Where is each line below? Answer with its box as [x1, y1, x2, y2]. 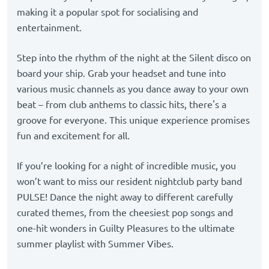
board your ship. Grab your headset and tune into [17, 68, 226, 79]
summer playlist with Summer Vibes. [17, 238, 174, 250]
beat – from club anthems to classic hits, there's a [17, 99, 226, 110]
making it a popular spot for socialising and [17, 7, 198, 18]
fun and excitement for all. [17, 130, 130, 142]
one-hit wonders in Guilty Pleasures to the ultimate [17, 223, 235, 234]
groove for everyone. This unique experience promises [17, 115, 250, 126]
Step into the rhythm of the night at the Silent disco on [17, 52, 251, 64]
